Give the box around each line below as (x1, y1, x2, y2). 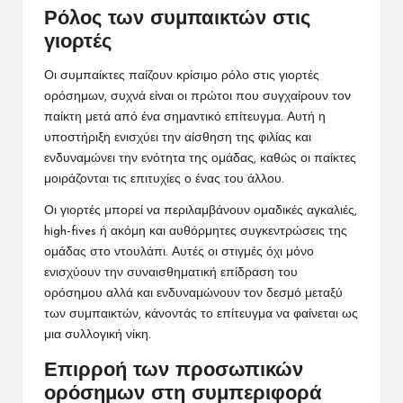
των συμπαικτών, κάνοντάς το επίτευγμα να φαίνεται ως (44, 308, 358, 320)
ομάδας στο (44, 246, 111, 258)
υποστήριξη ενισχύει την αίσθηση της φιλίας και (44, 131, 311, 144)
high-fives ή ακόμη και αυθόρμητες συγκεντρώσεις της (44, 225, 347, 237)
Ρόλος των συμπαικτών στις (44, 8, 310, 30)
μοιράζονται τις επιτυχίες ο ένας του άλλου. (44, 173, 284, 185)
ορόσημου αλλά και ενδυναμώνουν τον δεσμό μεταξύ (44, 287, 343, 300)
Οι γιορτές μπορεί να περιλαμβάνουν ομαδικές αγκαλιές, (44, 204, 357, 217)
